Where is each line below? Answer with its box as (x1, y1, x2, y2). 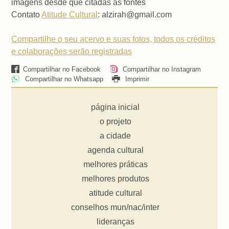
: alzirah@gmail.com (98, 10, 172, 19)
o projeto (99, 117, 131, 126)
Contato (11, 10, 42, 19)
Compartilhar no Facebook (22, 65, 101, 73)
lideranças (96, 217, 134, 226)
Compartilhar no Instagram (120, 65, 201, 73)
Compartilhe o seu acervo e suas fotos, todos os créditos (11, 35, 216, 44)
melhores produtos (81, 174, 149, 184)
